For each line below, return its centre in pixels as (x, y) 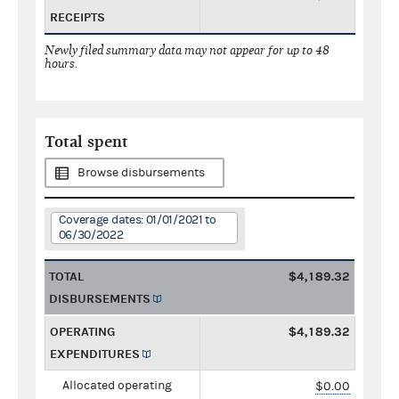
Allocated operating (117, 385)
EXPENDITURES (95, 354)
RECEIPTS (77, 17)
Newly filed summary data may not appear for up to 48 (187, 50)
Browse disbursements (141, 172)
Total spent (86, 142)
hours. (61, 63)
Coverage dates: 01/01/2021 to (137, 220)
